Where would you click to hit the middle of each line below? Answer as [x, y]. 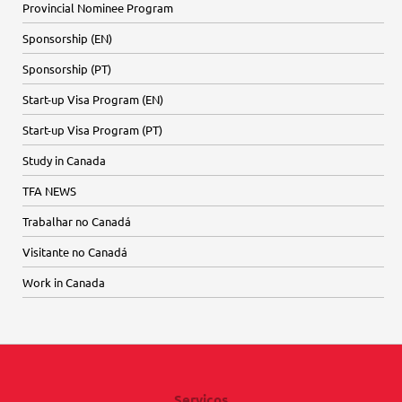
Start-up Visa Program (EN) [93, 99]
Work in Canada [64, 282]
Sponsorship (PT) [67, 69]
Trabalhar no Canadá [77, 221]
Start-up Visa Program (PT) [92, 130]
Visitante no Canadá [75, 252]
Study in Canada [64, 160]
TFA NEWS [49, 191]
